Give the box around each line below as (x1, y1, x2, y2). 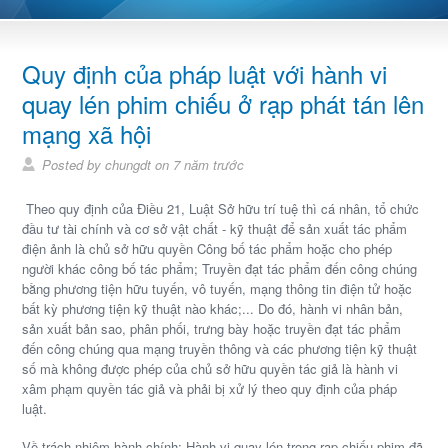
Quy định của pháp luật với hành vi (22, 56, 388, 92)
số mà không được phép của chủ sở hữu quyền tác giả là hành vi (22, 359, 399, 379)
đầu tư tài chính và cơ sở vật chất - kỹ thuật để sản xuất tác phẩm (22, 219, 408, 239)
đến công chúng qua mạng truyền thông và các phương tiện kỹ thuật (22, 339, 418, 359)
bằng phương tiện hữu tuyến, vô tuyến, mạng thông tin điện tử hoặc (22, 279, 413, 299)
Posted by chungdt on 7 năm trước (42, 155, 245, 175)
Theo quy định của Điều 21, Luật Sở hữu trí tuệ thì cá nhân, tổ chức (22, 199, 420, 219)
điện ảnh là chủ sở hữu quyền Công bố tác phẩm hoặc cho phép (22, 239, 393, 259)
